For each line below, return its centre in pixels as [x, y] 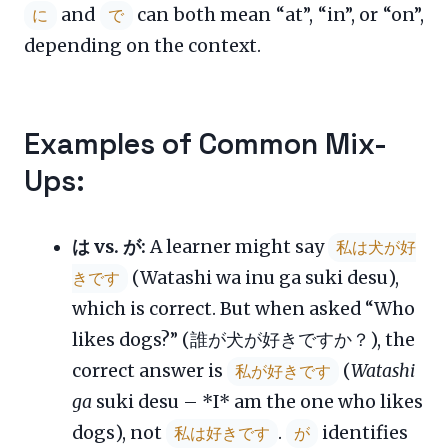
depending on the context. [142, 45]
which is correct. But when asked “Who [243, 308]
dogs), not [119, 432]
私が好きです [283, 371]
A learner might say [237, 246]
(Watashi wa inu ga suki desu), [263, 277]
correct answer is [149, 370]
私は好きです [222, 433]
